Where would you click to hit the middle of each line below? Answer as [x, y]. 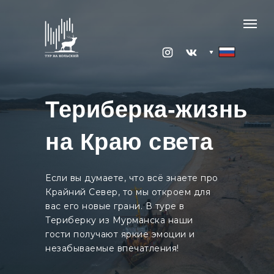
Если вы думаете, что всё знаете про [132, 178]
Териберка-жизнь [146, 109]
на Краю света [129, 142]
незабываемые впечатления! [112, 248]
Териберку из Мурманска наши [119, 220]
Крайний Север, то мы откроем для [128, 192]
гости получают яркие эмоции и [120, 234]
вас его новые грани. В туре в [115, 206]
